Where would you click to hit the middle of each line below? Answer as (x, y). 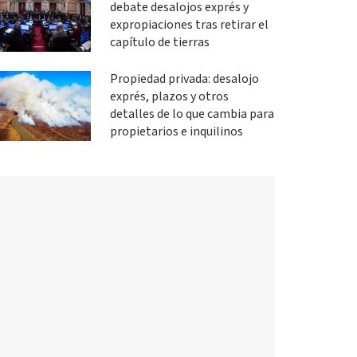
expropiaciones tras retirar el (189, 25)
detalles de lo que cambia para (192, 114)
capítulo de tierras (159, 43)
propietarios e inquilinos (176, 132)
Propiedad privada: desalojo (184, 79)
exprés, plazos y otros (169, 97)
